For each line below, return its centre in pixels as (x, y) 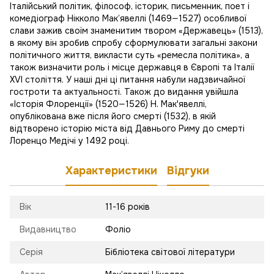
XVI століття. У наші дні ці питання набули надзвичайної (128, 79)
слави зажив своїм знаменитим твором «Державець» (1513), (136, 30)
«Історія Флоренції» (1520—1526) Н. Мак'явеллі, (108, 104)
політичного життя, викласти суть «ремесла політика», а (130, 55)
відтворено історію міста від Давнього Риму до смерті (127, 128)
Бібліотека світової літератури (170, 252)
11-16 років (128, 206)
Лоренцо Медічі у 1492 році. (69, 140)
